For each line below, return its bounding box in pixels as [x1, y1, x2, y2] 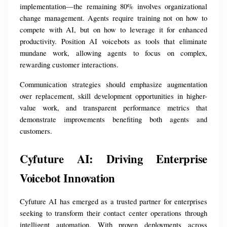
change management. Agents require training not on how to [20, 13, 207, 23]
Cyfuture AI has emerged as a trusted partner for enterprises [20, 197, 207, 207]
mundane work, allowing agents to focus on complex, [20, 48, 207, 58]
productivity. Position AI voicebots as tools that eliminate [20, 36, 207, 47]
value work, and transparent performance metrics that [20, 103, 207, 113]
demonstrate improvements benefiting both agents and [20, 115, 207, 125]
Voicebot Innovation [20, 170, 115, 187]
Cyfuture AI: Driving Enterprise [20, 150, 207, 168]
